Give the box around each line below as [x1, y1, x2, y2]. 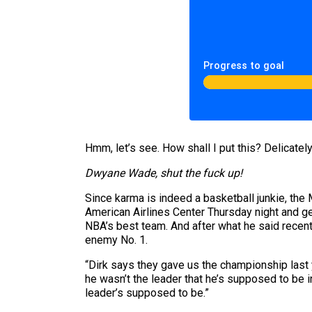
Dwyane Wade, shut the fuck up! [85, 166, 242, 180]
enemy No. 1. [85, 233, 148, 247]
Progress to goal [203, 60, 284, 72]
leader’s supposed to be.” [85, 286, 209, 299]
